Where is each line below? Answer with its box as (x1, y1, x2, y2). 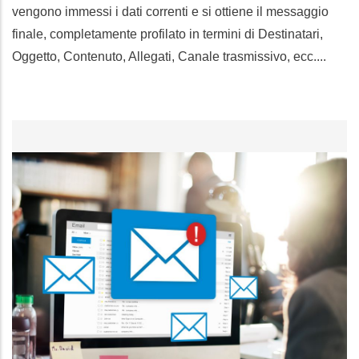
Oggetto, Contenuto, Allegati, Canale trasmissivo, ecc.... (12, 50, 326, 64)
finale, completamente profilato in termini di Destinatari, (12, 27, 323, 42)
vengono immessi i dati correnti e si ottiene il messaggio (12, 5, 329, 19)
